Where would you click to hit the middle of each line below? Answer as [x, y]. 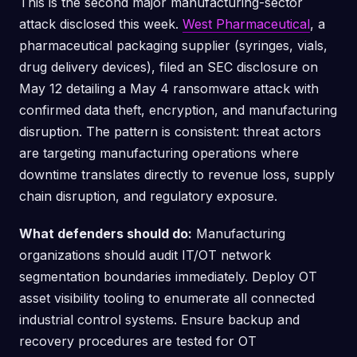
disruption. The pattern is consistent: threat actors [170, 131]
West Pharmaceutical [246, 24]
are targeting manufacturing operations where [159, 153]
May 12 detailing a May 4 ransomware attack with [169, 88]
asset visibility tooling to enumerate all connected [167, 298]
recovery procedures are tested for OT [138, 341]
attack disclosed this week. [101, 24]
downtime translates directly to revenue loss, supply [177, 175]
